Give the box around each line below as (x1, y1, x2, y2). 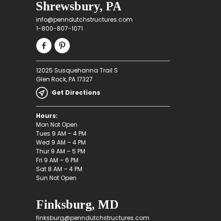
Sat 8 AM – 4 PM (36, 164, 82, 173)
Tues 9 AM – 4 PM (36, 129, 86, 138)
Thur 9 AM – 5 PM (36, 147, 85, 155)
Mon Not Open (36, 120, 77, 129)
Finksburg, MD (36, 197, 118, 211)
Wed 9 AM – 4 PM (36, 138, 86, 147)
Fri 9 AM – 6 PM (36, 155, 78, 164)
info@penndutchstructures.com (36, 15, 133, 24)
